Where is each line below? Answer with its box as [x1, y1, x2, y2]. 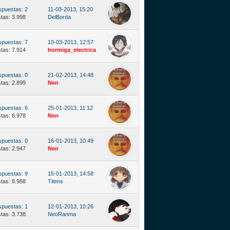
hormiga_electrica [48, 47, 96, 53]
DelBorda [48, 14, 71, 20]
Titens [48, 178, 63, 184]
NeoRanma [48, 211, 76, 217]
